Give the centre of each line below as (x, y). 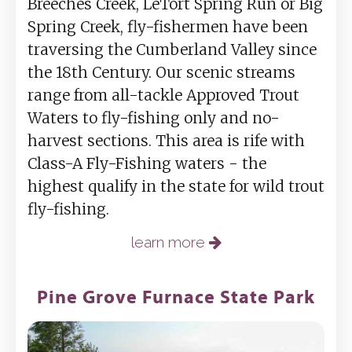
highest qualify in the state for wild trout (176, 186)
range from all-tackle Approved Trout (163, 95)
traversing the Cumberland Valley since (172, 49)
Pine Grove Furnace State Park (176, 296)
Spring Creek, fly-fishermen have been (168, 26)
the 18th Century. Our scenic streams (161, 72)
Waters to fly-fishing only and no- (154, 117)
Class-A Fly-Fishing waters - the (147, 163)
